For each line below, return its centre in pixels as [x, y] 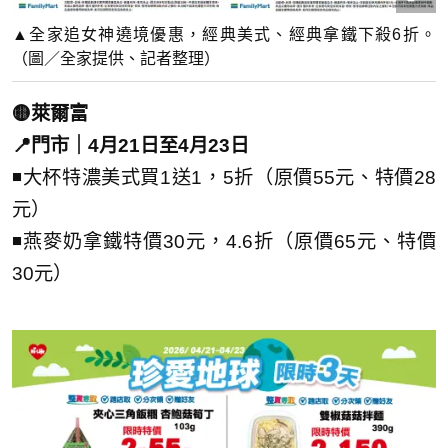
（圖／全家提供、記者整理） [116, 58]
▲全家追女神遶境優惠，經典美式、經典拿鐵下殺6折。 [224, 34]
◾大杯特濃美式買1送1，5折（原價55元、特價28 [224, 177]
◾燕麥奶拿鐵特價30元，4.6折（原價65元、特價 [224, 241]
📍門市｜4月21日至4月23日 [130, 145]
